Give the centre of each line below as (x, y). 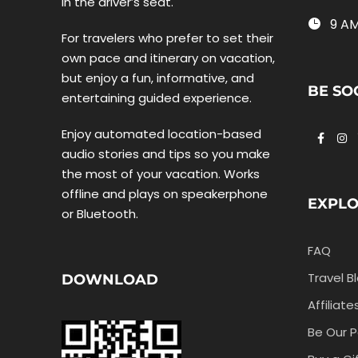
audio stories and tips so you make (166, 153)
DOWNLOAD (110, 279)
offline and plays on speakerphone (165, 193)
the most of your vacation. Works (161, 173)
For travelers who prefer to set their (167, 38)
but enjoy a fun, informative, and (158, 78)
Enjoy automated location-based (161, 133)
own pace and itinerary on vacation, (168, 58)
